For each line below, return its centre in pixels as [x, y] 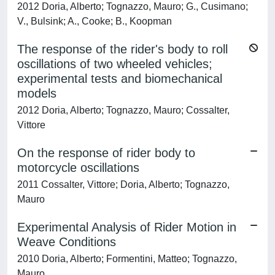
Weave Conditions [67, 242]
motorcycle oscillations [78, 168]
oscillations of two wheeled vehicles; [115, 64]
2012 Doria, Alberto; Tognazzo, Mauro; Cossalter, [123, 110]
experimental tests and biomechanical [120, 79]
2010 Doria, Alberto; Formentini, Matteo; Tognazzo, [127, 259]
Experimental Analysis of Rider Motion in [127, 227]
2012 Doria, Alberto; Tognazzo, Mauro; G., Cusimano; [133, 6]
